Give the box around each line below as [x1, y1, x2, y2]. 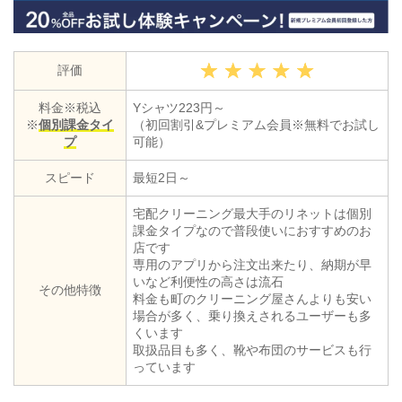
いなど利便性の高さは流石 [133, 274, 284, 289]
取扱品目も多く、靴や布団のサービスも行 [133, 342, 371, 357]
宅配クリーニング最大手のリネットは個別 [133, 205, 371, 221]
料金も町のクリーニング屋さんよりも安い [133, 291, 371, 306]
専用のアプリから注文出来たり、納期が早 [133, 257, 371, 272]
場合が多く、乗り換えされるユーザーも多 [133, 308, 371, 323]
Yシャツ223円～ [133, 100, 225, 115]
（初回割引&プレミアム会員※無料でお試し [133, 117, 380, 132]
